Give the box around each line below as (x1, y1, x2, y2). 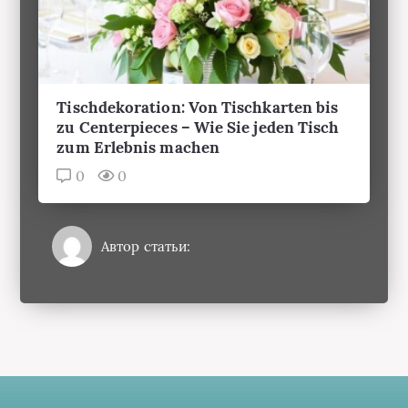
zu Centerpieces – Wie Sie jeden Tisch (56, 64, 340, 85)
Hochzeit (126, 353, 282, 403)
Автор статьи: (101, 184, 191, 202)
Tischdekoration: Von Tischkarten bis (56, 44, 339, 65)
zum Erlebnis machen (56, 84, 219, 105)
